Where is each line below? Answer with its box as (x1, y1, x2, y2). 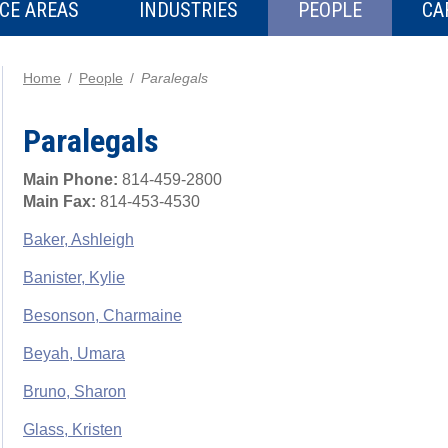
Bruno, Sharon (23, 383, 126, 401)
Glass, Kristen (23, 421, 122, 439)
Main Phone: (23, 171, 118, 189)
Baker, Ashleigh (23, 231, 134, 249)
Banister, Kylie (23, 269, 125, 287)
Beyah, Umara (23, 345, 125, 363)
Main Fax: (23, 193, 100, 211)
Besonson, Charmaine (23, 307, 182, 325)
